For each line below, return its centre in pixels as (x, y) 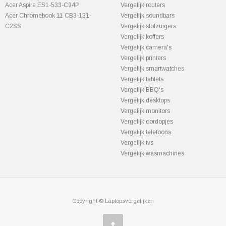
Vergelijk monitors (145, 111)
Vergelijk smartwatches (152, 69)
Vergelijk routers (143, 5)
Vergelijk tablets (142, 79)
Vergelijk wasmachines (152, 153)
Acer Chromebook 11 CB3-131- (48, 16)
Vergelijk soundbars (148, 16)
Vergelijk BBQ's (142, 90)
